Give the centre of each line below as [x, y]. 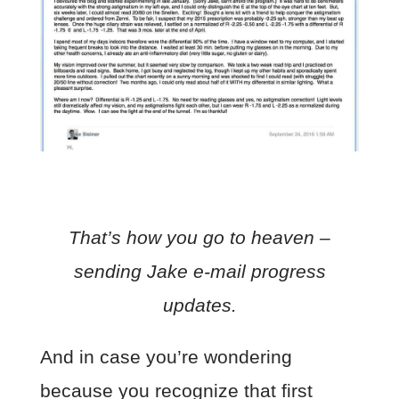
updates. [199, 305]
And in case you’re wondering [166, 356]
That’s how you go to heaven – [199, 237]
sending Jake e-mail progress [199, 271]
